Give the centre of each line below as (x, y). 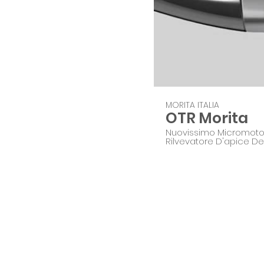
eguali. (179, 150)
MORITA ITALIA (192, 105)
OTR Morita (207, 118)
